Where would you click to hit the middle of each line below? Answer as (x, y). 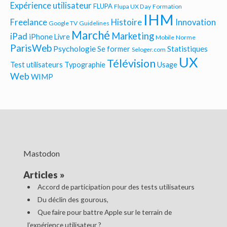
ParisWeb (31, 48)
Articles (40, 175)
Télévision (131, 63)
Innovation (196, 22)
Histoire (126, 22)
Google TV (63, 23)
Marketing (133, 36)
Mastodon (41, 153)
